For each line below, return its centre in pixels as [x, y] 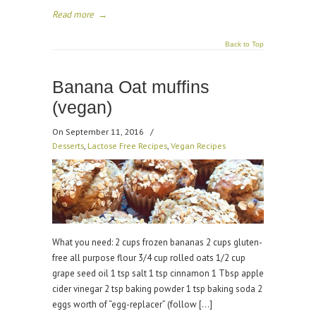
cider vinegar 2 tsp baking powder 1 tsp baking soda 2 [157, 289]
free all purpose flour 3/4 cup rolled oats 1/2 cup [149, 258]
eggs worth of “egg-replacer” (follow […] [132, 304]
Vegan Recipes [198, 145]
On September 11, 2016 [99, 131]
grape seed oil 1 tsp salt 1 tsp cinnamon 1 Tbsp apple [158, 273]
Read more [73, 14]
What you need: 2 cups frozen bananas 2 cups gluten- [157, 242]
